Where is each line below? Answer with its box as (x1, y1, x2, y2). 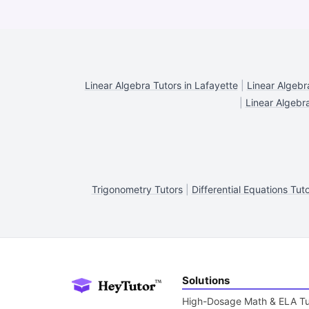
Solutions (182, 274, 230, 287)
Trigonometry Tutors (91, 183, 183, 195)
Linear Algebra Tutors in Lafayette (84, 79, 238, 91)
